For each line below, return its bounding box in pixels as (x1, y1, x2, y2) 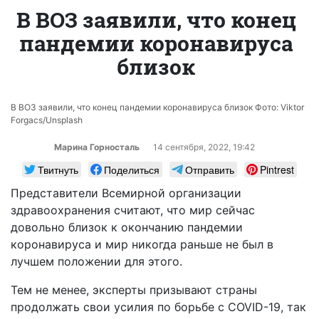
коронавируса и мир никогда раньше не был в (11, 236, 273, 251)
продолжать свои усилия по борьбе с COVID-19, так (11, 299, 306, 314)
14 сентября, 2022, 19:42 (152, 141, 255, 152)
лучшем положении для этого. (11, 253, 182, 268)
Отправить (185, 162, 234, 177)
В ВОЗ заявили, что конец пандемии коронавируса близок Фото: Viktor (11, 101, 304, 113)
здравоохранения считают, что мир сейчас (11, 202, 255, 217)
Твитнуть (38, 162, 78, 177)
